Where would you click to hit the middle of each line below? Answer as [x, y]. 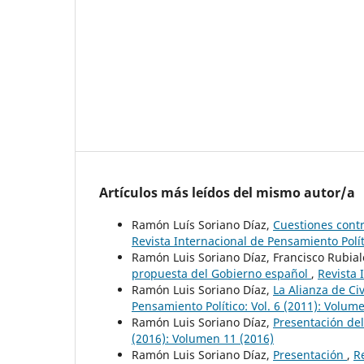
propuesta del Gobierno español [221, 273]
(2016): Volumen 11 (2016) [203, 338]
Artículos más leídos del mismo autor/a [227, 192]
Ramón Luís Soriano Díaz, [202, 224]
